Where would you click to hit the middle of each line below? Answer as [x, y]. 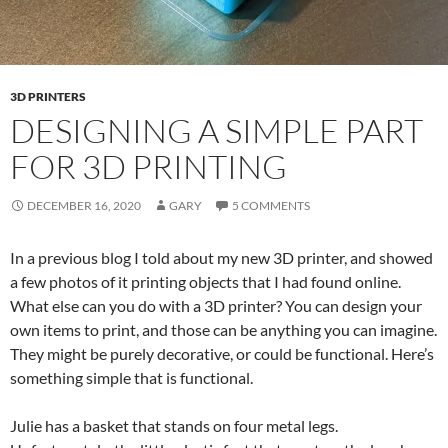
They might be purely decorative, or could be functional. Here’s [222, 354]
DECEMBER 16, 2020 [84, 206]
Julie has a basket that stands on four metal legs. [174, 426]
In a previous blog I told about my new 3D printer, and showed [221, 258]
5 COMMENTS [271, 206]
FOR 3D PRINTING [148, 167]
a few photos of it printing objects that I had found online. [205, 282]
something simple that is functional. [131, 378]
